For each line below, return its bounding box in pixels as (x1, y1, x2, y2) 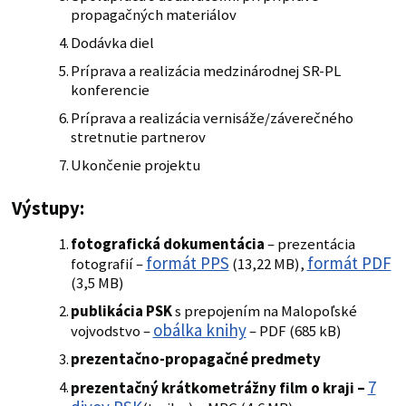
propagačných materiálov (70, 5, 237, 24)
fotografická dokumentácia (70, 234, 265, 254)
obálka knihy (152, 318, 246, 341)
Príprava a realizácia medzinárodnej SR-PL (70, 61, 341, 81)
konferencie (70, 80, 150, 100)
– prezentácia (264, 234, 355, 254)
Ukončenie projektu (70, 155, 200, 175)
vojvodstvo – (70, 321, 153, 341)
